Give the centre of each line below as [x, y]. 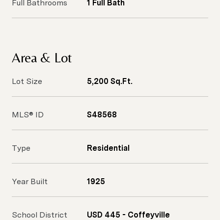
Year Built [30, 181]
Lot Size [27, 81]
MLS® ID [28, 115]
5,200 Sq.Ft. [110, 81]
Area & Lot [42, 57]
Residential [108, 148]
